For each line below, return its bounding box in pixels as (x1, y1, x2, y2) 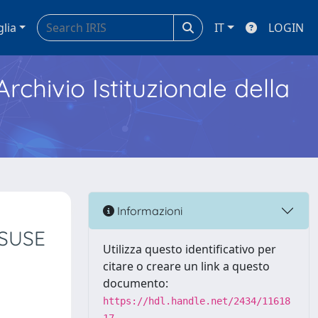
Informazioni (114, 203, 182, 218)
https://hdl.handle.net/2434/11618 (103, 295, 290, 307)
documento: (103, 275, 168, 291)
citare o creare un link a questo (103, 258, 270, 274)
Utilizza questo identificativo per (103, 241, 276, 257)
